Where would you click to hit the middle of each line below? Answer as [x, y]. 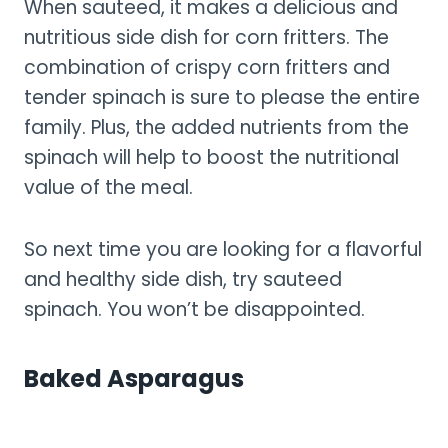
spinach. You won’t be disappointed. [194, 310]
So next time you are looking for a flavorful [223, 250]
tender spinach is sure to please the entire [222, 98]
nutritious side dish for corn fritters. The [206, 38]
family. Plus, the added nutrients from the [216, 128]
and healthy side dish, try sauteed [183, 280]
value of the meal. [108, 188]
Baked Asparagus [134, 379]
